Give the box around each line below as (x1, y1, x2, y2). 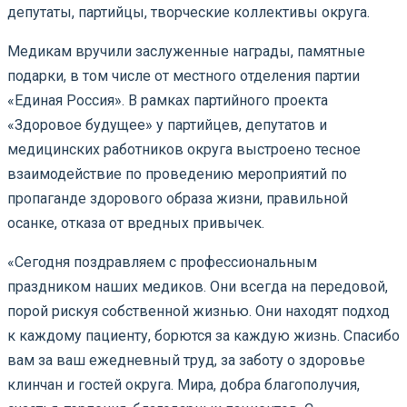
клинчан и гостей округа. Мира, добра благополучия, (7, 375, 360, 393)
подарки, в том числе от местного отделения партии (7, 66, 360, 84)
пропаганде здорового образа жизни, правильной (7, 189, 348, 207)
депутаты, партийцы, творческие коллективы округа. (7, 3, 370, 21)
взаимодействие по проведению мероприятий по (7, 164, 347, 183)
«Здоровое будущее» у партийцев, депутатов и (7, 115, 327, 134)
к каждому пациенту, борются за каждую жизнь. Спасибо (7, 326, 400, 344)
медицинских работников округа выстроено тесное (7, 140, 361, 158)
